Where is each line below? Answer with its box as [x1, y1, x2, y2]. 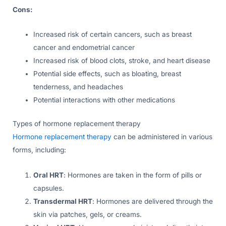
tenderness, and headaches [33, 83, 124, 91]
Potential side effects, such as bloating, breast [33, 70, 182, 78]
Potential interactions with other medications [33, 96, 176, 104]
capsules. [33, 184, 65, 192]
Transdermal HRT [33, 197, 93, 205]
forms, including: [13, 145, 66, 154]
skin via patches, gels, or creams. [33, 210, 142, 218]
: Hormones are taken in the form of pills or [64, 171, 202, 179]
